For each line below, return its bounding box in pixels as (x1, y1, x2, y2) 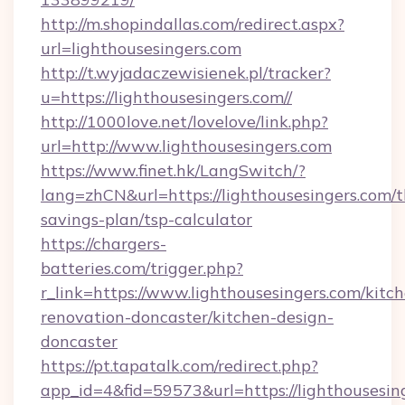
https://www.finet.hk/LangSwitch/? (41, 160, 306, 181)
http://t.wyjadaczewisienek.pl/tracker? (41, 62, 331, 83)
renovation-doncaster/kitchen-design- (41, 306, 334, 327)
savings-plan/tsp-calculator (41, 209, 252, 230)
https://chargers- (41, 233, 166, 254)
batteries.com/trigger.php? (41, 258, 243, 278)
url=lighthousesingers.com (41, 38, 241, 59)
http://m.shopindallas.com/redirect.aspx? (41, 14, 344, 34)
